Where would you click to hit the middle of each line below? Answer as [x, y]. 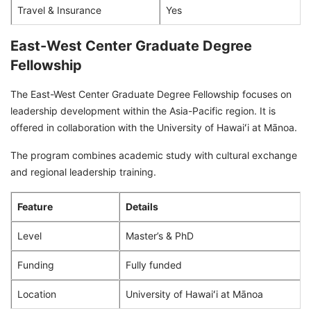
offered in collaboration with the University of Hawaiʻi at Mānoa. [154, 127]
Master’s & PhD [160, 235]
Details [142, 206]
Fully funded [154, 264]
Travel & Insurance [59, 10]
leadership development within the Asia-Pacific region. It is [143, 110]
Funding [36, 264]
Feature [35, 206]
